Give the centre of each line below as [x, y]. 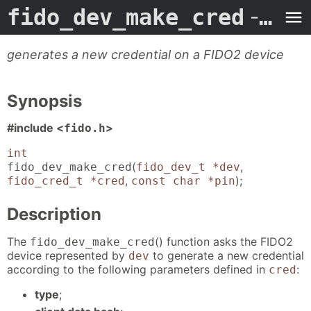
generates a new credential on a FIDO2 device [145, 54]
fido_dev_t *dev [188, 167]
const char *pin [183, 181]
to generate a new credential [227, 255]
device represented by [68, 255]
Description [54, 215]
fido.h [85, 128]
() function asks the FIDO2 [224, 241]
